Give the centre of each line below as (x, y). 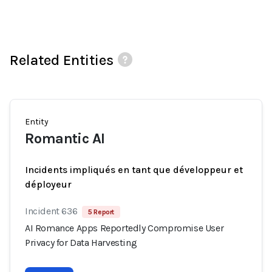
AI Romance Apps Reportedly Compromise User (124, 228)
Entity (37, 122)
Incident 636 (51, 211)
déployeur (48, 184)
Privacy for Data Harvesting (81, 243)
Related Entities (62, 60)
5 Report (101, 212)
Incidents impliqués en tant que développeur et (134, 170)
